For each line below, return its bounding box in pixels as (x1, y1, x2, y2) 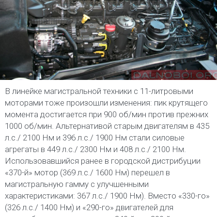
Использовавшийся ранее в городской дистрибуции (5, 156, 201, 166)
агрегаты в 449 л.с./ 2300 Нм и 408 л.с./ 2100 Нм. (5, 144, 186, 155)
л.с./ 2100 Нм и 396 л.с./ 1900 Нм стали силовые (5, 133, 185, 143)
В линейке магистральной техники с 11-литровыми (5, 86, 193, 96)
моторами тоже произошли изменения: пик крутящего (5, 98, 208, 108)
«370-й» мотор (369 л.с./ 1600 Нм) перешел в (5, 168, 170, 178)
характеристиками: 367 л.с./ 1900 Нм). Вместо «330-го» (5, 191, 210, 201)
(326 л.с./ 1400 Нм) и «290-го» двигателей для (5, 202, 173, 213)
